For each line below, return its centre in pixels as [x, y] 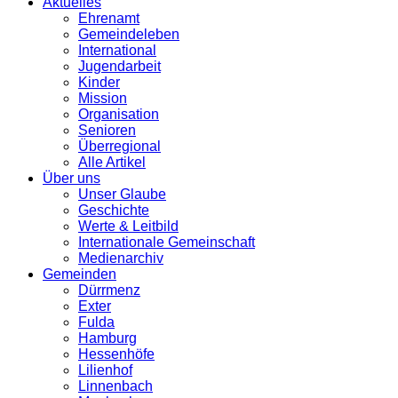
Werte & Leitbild [128, 227]
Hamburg [107, 338]
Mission [103, 99]
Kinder [99, 83]
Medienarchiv [121, 259]
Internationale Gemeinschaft [167, 243]
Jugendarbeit [119, 67]
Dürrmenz [109, 291]
